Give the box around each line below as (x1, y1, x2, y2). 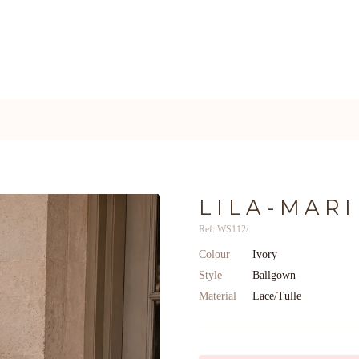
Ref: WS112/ (199, 224, 248, 235)
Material (199, 290, 236, 302)
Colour (199, 248, 230, 260)
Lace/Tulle (252, 290, 301, 302)
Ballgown (252, 269, 296, 281)
